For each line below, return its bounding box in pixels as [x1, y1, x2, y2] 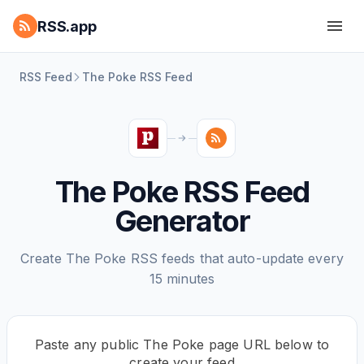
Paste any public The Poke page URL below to [34, 336, 330, 353]
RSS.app [37, 17, 97, 35]
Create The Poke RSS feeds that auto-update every [20, 250, 344, 266]
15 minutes [149, 271, 215, 287]
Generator [114, 203, 250, 239]
